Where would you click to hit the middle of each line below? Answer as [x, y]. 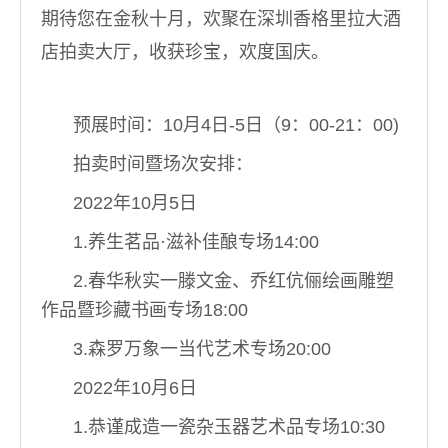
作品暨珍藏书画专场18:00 [144, 310]
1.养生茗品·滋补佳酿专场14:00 [196, 242]
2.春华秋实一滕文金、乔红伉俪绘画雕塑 [233, 281]
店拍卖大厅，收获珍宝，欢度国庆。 [185, 52]
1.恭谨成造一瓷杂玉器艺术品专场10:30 [229, 427]
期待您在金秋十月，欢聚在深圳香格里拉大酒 [221, 19]
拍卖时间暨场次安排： [163, 164]
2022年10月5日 [135, 203]
